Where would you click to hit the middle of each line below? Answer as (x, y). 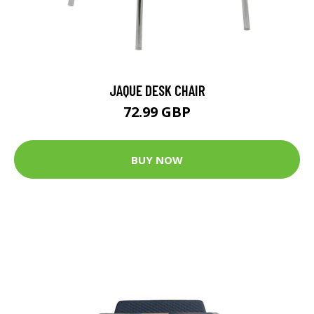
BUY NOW (157, 159)
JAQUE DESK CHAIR (157, 90)
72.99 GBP (157, 112)
